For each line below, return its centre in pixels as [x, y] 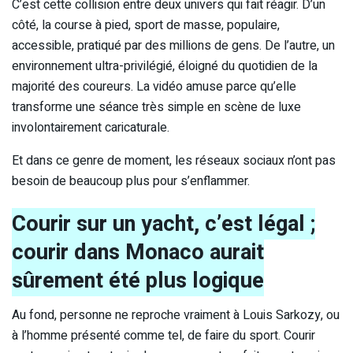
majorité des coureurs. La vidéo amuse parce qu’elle [154, 87]
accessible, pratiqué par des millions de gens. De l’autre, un [173, 46]
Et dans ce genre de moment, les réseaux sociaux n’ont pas [174, 161]
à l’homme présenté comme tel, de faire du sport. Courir [163, 336]
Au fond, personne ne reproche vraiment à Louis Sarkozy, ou [176, 316]
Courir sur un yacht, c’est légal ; [163, 223]
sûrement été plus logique [138, 280]
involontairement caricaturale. [91, 128]
